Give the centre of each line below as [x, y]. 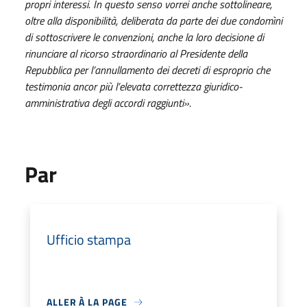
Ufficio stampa [89, 240]
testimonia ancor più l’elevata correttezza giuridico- [133, 86]
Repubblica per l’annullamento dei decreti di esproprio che [147, 70]
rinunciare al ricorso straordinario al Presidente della [136, 53]
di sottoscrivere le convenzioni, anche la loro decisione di [144, 37]
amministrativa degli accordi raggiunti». [108, 103]
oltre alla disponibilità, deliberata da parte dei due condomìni [153, 21]
